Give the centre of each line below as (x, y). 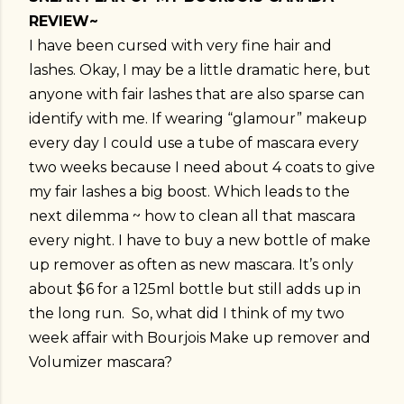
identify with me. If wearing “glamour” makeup (198, 118)
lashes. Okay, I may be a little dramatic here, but (200, 69)
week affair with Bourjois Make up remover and (200, 337)
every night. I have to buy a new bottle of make (200, 240)
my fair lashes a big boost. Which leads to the (189, 191)
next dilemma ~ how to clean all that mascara (192, 216)
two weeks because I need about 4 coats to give (202, 167)
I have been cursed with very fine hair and (180, 45)
